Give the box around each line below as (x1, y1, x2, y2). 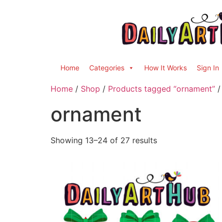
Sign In (197, 63, 219, 72)
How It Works (144, 63, 187, 72)
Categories (89, 63, 124, 72)
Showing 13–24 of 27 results (51, 135, 157, 145)
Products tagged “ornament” (108, 84, 215, 94)
